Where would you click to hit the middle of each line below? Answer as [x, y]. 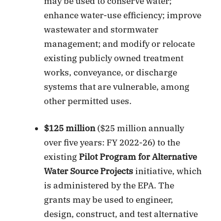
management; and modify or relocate [120, 44]
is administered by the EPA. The [109, 185]
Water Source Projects [89, 171]
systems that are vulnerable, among [117, 87]
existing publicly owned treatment [114, 58]
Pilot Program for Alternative [138, 157]
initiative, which [168, 171]
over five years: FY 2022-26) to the [112, 142]
